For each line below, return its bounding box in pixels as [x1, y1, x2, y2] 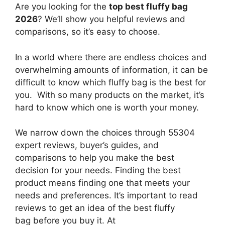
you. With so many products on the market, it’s [15, 89, 204, 100]
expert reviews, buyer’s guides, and [15, 140, 159, 151]
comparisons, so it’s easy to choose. [15, 27, 160, 37]
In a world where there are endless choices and [15, 52, 207, 62]
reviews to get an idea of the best [15, 203, 152, 213]
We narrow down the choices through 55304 [15, 128, 195, 138]
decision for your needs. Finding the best [15, 165, 181, 176]
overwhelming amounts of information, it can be [15, 64, 208, 75]
